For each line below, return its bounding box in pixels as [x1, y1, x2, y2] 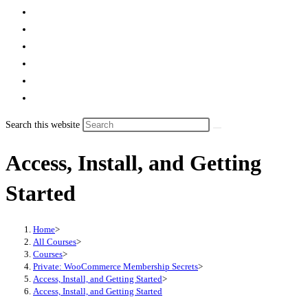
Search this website [5, 120, 82, 130]
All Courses [33, 236, 76, 247]
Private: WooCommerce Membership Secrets [33, 261, 198, 272]
